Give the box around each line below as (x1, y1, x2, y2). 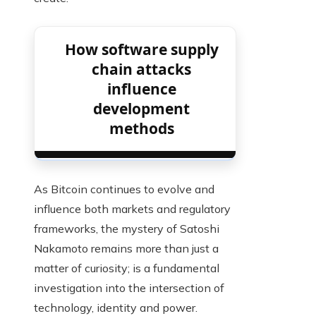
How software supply (64, 39, 219, 60)
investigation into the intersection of (34, 281, 224, 296)
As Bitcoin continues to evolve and (34, 182, 214, 197)
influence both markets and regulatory (34, 202, 231, 217)
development (93, 99, 190, 119)
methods (109, 119, 174, 139)
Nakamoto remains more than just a (34, 241, 219, 256)
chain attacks (92, 59, 192, 80)
